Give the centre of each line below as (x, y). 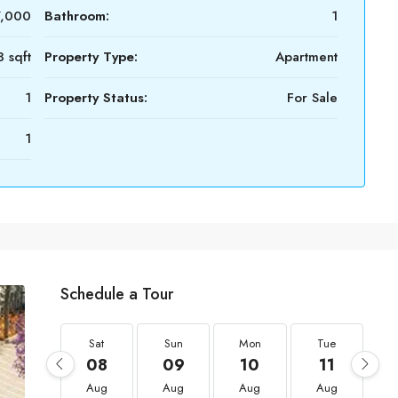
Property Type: (91, 57)
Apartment (306, 57)
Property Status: (96, 98)
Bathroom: (77, 16)
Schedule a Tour (116, 294)
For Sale (312, 98)
